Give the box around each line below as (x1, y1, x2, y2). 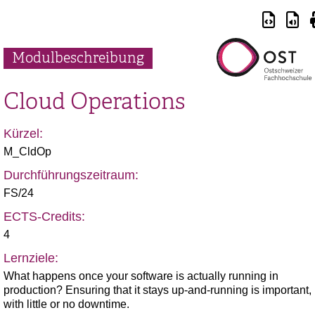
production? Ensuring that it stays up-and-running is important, (4, 284, 311, 296)
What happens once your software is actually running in (4, 270, 278, 282)
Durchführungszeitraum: (4, 168, 139, 182)
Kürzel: (4, 127, 43, 141)
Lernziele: (4, 251, 58, 265)
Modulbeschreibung (12, 49, 144, 67)
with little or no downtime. (4, 298, 129, 310)
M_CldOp (4, 146, 51, 157)
